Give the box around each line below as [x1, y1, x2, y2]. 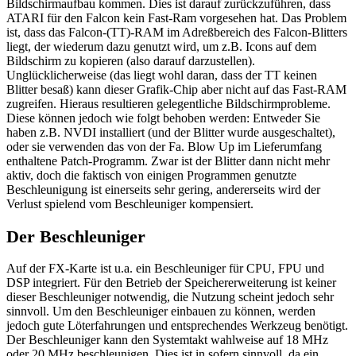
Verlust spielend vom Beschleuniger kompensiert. [6, 197, 253, 211]
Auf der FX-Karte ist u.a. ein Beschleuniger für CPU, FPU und [6, 261, 324, 276]
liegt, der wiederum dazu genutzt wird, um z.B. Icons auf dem [6, 40, 316, 54]
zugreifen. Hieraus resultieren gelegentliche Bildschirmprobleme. [6, 97, 331, 111]
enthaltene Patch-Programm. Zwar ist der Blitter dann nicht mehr [6, 154, 330, 168]
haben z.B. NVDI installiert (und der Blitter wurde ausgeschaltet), [6, 126, 335, 140]
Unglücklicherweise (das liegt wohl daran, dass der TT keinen [6, 68, 317, 83]
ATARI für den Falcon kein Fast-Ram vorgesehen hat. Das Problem [6, 11, 346, 25]
